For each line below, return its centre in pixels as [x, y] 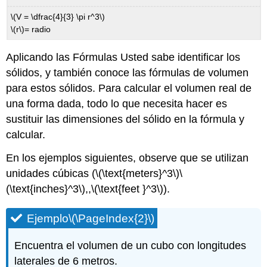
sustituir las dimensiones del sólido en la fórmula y [125, 119]
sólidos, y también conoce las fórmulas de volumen [128, 73]
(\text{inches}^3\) [46, 189]
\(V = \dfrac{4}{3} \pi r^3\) [58, 16]
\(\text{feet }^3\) [128, 189]
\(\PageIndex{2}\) [112, 219]
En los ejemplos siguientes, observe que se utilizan [128, 158]
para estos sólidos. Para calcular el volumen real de [129, 89]
